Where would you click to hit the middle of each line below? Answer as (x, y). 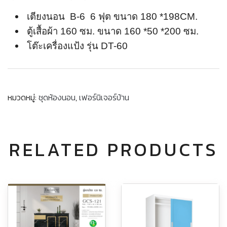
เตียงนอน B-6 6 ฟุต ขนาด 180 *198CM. (112, 16)
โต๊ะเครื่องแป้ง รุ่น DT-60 (80, 46)
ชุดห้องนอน (57, 97)
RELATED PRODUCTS (113, 149)
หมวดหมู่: (23, 97)
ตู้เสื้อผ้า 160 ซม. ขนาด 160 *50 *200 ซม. (113, 31)
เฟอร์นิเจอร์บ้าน (104, 97)
